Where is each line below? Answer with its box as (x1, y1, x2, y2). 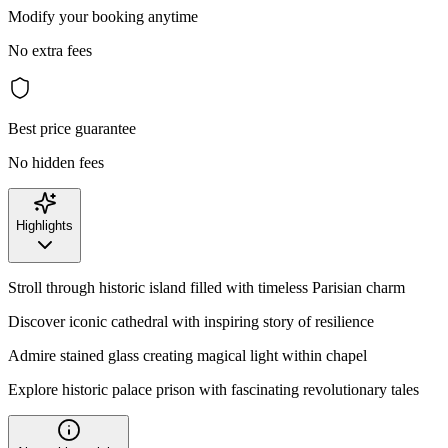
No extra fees (8, 41, 92, 59)
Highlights (16, 217, 73, 233)
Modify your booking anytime (8, 7, 198, 25)
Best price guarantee (8, 119, 136, 137)
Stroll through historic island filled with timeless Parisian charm (8, 278, 405, 296)
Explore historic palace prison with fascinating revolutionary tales (8, 380, 419, 398)
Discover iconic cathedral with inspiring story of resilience (8, 312, 374, 330)
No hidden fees (8, 153, 104, 171)
